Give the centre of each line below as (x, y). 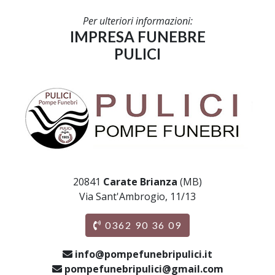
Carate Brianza (140, 182)
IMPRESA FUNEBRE (137, 37)
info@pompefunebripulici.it (144, 254)
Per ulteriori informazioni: (137, 21)
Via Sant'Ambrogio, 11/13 (137, 196)
